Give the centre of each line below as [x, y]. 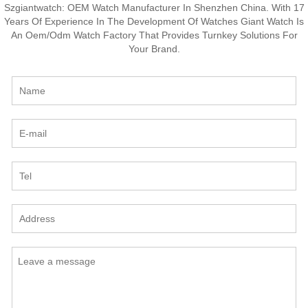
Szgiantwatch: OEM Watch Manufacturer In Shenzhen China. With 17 [154, 7]
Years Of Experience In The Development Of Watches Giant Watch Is [154, 21]
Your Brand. [154, 48]
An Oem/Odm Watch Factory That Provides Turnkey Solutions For [154, 35]
